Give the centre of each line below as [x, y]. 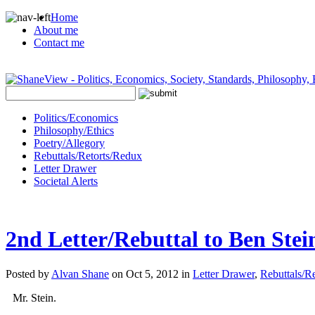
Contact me [59, 43]
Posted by [28, 274]
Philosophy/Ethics [74, 130]
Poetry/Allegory [69, 143]
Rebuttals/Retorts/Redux [88, 156]
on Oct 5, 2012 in [151, 274]
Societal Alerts [66, 181]
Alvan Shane [80, 274]
